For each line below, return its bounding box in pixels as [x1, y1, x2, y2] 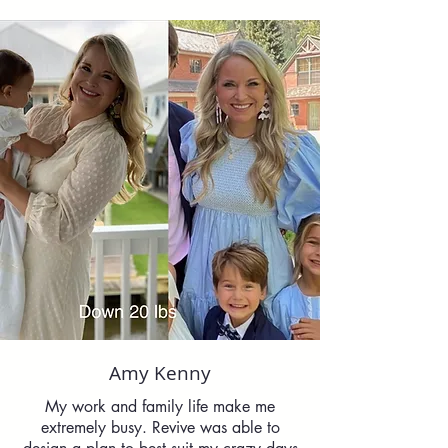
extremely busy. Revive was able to [40, 417, 280, 438]
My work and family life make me [45, 396, 275, 417]
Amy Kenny [109, 360, 211, 386]
